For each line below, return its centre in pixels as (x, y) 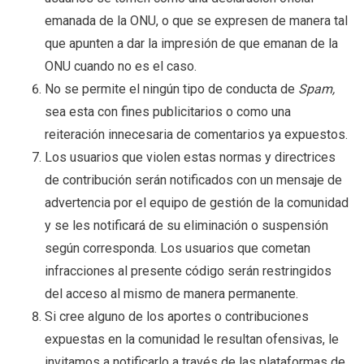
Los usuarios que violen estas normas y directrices (190, 158)
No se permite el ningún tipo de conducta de (171, 89)
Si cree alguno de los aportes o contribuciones (177, 317)
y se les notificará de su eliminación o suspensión (186, 226)
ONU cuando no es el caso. (121, 67)
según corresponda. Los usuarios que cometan (178, 249)
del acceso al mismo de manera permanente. (171, 294)
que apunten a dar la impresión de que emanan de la (191, 44)
